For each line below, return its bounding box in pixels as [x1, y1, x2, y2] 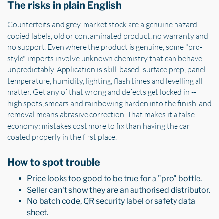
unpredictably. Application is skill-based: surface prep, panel [7, 65, 206, 75]
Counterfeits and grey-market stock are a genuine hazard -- [7, 20, 203, 30]
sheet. [27, 208, 48, 218]
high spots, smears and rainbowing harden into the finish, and [7, 98, 212, 109]
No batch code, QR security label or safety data [27, 197, 195, 206]
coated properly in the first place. [7, 132, 117, 142]
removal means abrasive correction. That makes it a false [7, 109, 195, 120]
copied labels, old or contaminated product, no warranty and [7, 31, 208, 41]
